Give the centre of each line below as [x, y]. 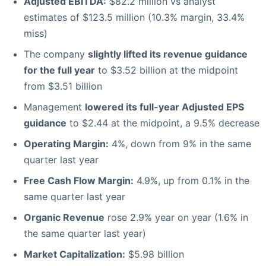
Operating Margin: [66, 144]
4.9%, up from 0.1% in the [191, 181]
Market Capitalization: [75, 254]
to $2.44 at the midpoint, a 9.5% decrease [163, 123]
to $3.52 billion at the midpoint [167, 70]
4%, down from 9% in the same [180, 144]
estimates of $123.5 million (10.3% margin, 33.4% [134, 18]
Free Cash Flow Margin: [79, 181]
